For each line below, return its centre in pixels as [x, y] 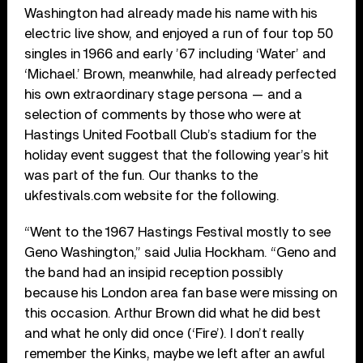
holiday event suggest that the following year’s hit [177, 155]
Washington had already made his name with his [171, 13]
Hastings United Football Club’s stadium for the [171, 135]
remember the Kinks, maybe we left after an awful [175, 353]
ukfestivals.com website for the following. [152, 195]
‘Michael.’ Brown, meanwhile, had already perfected [181, 74]
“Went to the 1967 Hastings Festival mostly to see [178, 232]
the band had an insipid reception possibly [154, 272]
